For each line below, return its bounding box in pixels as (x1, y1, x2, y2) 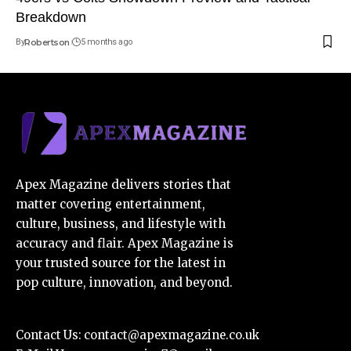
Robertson (24, 36, 70, 48)
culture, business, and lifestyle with (16, 216, 226, 232)
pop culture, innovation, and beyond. (16, 275, 233, 291)
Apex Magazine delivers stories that (16, 177, 231, 193)
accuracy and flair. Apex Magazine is (16, 236, 233, 251)
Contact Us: (16, 328, 81, 343)
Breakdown (16, 9, 86, 25)
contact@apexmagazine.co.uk (81, 328, 259, 343)
